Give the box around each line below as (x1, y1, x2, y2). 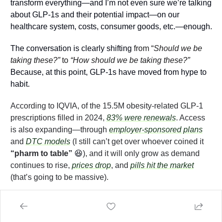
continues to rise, (10, 161, 72, 169)
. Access (175, 113, 205, 122)
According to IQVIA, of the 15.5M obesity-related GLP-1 (10, 101, 203, 110)
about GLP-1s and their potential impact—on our (10, 10, 179, 19)
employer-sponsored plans (109, 125, 203, 134)
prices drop (71, 161, 111, 169)
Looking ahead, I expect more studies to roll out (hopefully (10, 194, 212, 203)
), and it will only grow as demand (82, 149, 200, 158)
